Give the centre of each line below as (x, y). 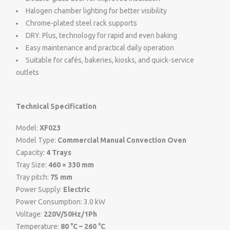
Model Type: (37, 140)
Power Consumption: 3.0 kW (61, 202)
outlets (27, 72)
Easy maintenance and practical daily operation (100, 47)
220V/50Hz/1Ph (70, 214)
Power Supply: (40, 190)
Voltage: (30, 214)
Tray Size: (32, 165)
